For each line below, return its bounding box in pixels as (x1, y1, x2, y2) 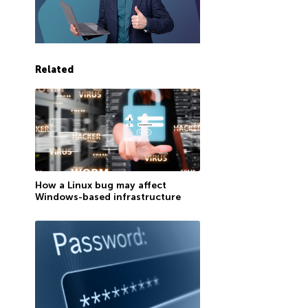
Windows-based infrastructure (34, 191, 181, 203)
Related (34, 64, 74, 76)
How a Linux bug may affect (34, 179, 166, 191)
